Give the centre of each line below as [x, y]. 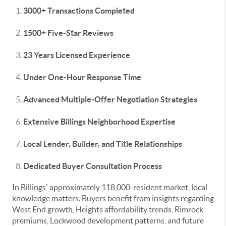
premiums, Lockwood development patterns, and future [108, 220]
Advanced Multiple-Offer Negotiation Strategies [110, 99]
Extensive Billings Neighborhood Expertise [99, 122]
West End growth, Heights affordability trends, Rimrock [108, 209]
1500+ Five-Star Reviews [68, 33]
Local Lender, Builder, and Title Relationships [103, 144]
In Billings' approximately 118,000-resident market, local [110, 187]
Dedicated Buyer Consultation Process [93, 166]
